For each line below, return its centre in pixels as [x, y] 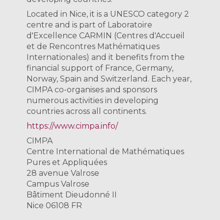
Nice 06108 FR [55, 206]
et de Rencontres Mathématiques [93, 47]
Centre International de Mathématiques [106, 152]
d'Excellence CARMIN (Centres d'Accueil [106, 36]
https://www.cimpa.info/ [72, 126]
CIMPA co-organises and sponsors [92, 90]
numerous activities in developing [93, 101]
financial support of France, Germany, [100, 68]
